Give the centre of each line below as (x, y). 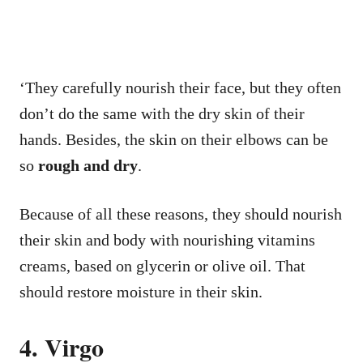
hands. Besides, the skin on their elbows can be (174, 139)
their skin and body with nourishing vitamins (167, 239)
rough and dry (88, 165)
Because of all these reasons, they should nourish (181, 214)
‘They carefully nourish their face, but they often (180, 87)
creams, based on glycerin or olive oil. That (162, 265)
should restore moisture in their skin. (141, 291)
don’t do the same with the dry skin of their (162, 113)
